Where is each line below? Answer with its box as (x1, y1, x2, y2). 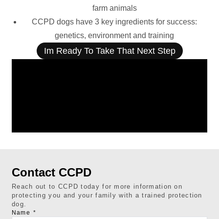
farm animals (92, 4, 137, 12)
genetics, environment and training (55, 31, 174, 40)
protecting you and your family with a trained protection (12, 192, 202, 199)
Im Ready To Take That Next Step (44, 46, 175, 56)
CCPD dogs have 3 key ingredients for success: (32, 18, 197, 26)
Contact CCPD (12, 166, 91, 179)
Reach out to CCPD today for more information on (12, 183, 183, 190)
